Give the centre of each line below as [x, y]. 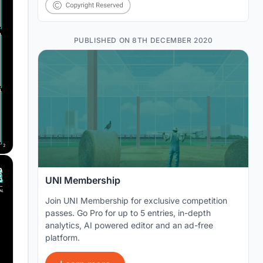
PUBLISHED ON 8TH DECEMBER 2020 [143, 40]
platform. [63, 237]
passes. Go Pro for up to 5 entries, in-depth [128, 213]
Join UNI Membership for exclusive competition [136, 200]
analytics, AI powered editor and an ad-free [129, 225]
